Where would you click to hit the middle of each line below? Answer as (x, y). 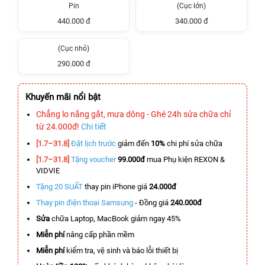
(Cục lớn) (191, 6)
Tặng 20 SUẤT (59, 187)
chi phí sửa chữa (195, 143)
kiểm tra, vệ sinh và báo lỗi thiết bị (121, 251)
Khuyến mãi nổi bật (63, 97)
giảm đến (133, 143)
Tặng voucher (93, 159)
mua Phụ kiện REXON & (185, 159)
